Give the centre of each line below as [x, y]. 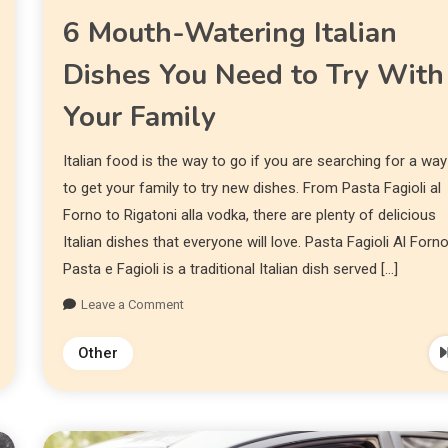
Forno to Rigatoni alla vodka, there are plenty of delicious [250, 215]
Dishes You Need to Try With [254, 75]
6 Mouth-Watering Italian [230, 33]
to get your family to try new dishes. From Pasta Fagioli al [252, 188]
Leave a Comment [133, 305]
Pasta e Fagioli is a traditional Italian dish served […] [231, 269]
